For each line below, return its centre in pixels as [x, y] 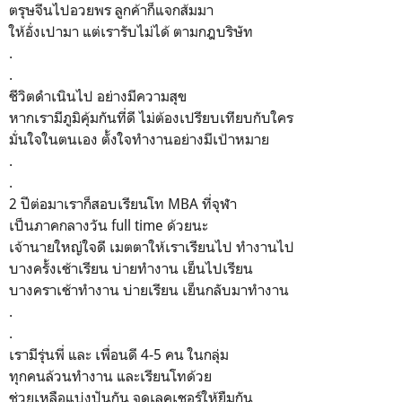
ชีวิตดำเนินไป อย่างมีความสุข [98, 96]
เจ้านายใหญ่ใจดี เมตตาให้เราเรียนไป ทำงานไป [152, 246]
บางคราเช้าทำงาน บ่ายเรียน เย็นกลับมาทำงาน [149, 289]
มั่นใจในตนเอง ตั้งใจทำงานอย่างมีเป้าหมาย [139, 139]
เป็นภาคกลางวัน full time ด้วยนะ [109, 225]
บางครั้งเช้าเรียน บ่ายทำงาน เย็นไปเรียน [131, 268]
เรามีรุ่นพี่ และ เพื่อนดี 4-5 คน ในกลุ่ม [119, 354]
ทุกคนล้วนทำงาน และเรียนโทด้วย [110, 376]
